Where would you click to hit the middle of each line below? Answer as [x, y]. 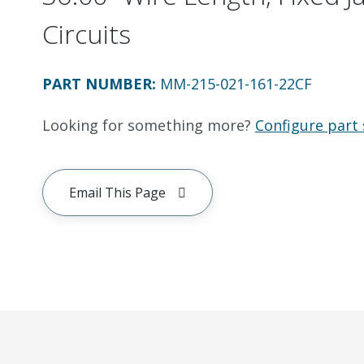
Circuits [87, 34]
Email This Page [117, 193]
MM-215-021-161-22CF [236, 84]
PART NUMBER [97, 84]
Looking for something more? [147, 125]
